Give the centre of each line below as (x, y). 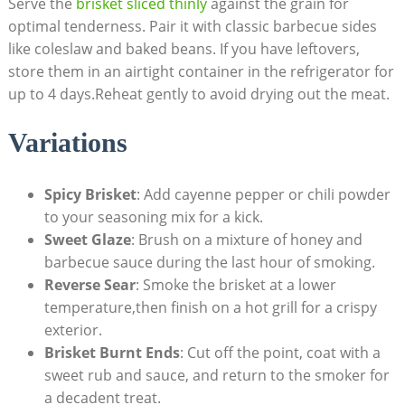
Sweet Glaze (87, 240)
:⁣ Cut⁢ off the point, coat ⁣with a (280, 353)
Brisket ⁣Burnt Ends (112, 353)
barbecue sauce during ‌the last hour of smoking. (209, 263)
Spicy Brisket (90, 195)
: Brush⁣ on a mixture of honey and (246, 240)
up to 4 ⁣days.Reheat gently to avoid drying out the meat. (198, 94)
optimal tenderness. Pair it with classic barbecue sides (192, 27)
